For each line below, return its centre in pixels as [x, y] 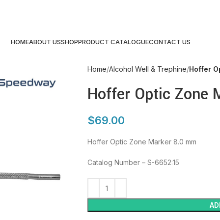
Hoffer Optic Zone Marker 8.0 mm [142, 142]
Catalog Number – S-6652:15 [133, 162]
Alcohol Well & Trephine [148, 69]
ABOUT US [45, 41]
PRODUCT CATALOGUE [113, 41]
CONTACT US [170, 41]
